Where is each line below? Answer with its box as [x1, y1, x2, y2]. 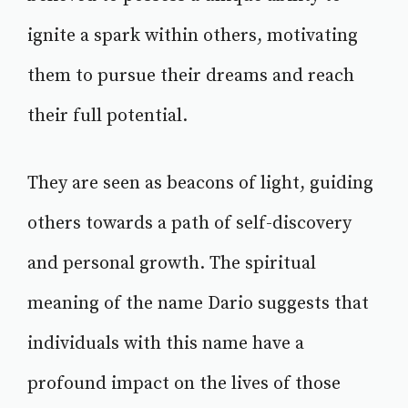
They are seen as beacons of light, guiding [27, 172, 373, 196]
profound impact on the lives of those [27, 372, 341, 396]
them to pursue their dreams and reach [27, 65, 354, 88]
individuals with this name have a [27, 332, 304, 356]
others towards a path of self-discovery [27, 212, 352, 236]
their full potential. [27, 105, 188, 128]
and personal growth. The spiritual [27, 252, 316, 276]
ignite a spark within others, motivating [27, 25, 358, 48]
